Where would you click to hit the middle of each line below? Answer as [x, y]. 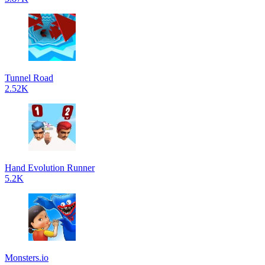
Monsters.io [27, 258]
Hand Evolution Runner [50, 168]
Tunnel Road [29, 78]
